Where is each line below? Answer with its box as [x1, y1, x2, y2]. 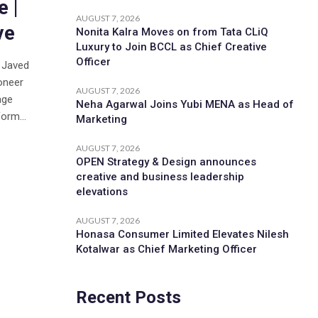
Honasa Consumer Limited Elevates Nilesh [75, 227, 289, 241]
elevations [75, 185, 128, 198]
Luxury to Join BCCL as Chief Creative [75, 40, 267, 53]
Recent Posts [75, 287, 181, 307]
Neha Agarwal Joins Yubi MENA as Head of [75, 97, 294, 111]
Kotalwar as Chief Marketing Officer [75, 242, 257, 256]
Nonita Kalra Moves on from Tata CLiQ [75, 25, 268, 38]
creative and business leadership [75, 170, 244, 183]
